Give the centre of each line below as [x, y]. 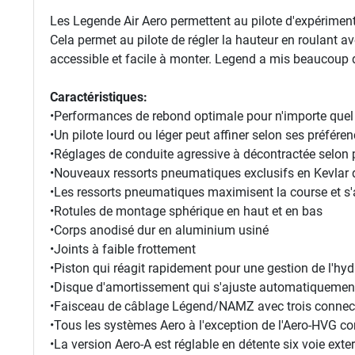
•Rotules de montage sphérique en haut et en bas [186, 212]
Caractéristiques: [99, 97]
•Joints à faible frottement [123, 250]
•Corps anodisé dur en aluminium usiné [159, 231]
